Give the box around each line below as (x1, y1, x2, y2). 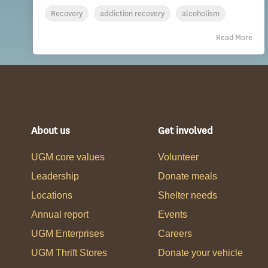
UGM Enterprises (31, 229, 104, 239)
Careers (157, 229, 192, 239)
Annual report (31, 209, 89, 220)
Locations (31, 190, 72, 200)
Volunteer (157, 152, 199, 162)
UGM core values (31, 152, 105, 162)
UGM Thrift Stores (31, 248, 107, 258)
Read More (216, 32, 253, 42)
